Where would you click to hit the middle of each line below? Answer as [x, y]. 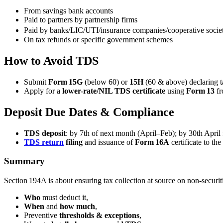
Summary [24, 161]
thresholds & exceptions [99, 215]
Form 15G [65, 82]
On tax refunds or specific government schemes [98, 39]
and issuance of [109, 142]
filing [73, 142]
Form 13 [200, 91]
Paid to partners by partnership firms [81, 19]
